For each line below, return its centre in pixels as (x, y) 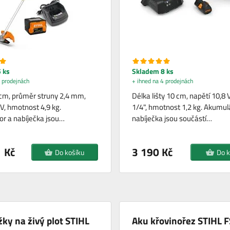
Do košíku (70, 152)
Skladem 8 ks (152, 71)
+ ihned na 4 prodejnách (162, 81)
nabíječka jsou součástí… (172, 119)
